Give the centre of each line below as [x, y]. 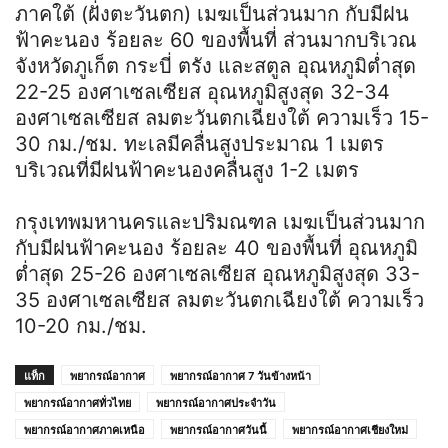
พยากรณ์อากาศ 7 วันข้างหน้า [240, 375]
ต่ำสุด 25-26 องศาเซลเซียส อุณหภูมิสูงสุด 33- [217, 273]
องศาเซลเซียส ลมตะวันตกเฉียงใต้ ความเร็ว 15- [222, 117]
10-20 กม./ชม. [81, 325]
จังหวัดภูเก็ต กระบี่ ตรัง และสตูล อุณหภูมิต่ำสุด [215, 65]
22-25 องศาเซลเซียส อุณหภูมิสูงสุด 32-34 [202, 91]
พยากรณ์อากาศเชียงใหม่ [350, 429]
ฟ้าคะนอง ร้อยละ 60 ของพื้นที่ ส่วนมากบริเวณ [216, 39]
